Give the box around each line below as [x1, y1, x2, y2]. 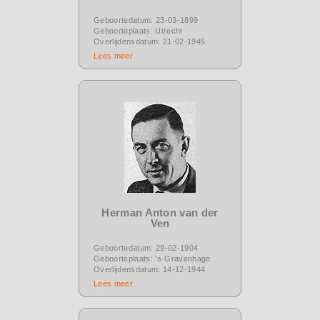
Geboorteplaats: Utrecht [94, 26, 183, 35]
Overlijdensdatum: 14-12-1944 [94, 264, 206, 274]
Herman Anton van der [101, 206, 219, 219]
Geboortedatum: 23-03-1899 [94, 15, 199, 24]
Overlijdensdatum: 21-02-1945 [94, 36, 206, 46]
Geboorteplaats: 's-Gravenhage [94, 254, 211, 263]
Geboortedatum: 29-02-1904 [94, 243, 199, 252]
